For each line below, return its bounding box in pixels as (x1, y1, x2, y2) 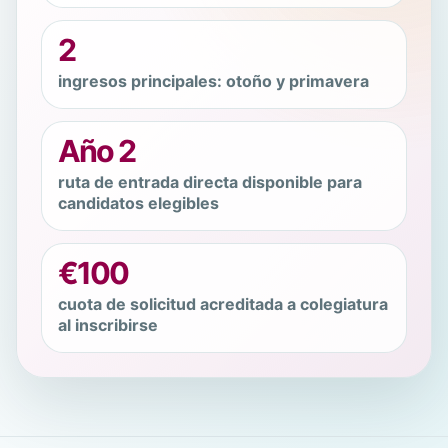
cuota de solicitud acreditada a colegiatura (58, 293, 388, 314)
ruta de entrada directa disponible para (58, 171, 362, 192)
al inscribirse (58, 314, 158, 335)
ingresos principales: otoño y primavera (58, 70, 369, 91)
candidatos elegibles (58, 192, 219, 213)
